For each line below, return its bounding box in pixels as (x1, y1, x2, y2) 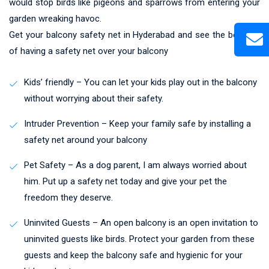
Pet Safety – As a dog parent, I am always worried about (24, 159, 247, 171)
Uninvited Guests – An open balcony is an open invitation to (24, 217, 258, 228)
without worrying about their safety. (24, 92, 163, 104)
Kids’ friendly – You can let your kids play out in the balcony (24, 76, 257, 88)
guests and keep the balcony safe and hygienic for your (24, 249, 243, 261)
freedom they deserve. (24, 192, 113, 203)
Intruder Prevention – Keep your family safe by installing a (24, 118, 251, 129)
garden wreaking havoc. (9, 13, 101, 24)
